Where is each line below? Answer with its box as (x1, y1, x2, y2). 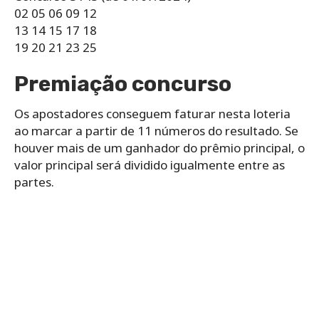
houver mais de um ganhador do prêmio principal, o (14, 139, 305, 156)
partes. (14, 173, 54, 190)
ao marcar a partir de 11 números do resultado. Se (14, 122, 298, 139)
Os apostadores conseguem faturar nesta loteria (14, 105, 291, 122)
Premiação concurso (14, 70, 231, 97)
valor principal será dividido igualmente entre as (14, 156, 285, 173)
